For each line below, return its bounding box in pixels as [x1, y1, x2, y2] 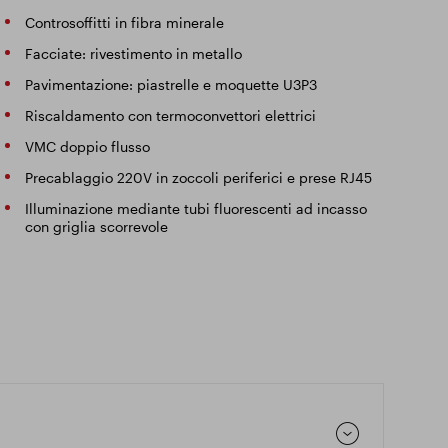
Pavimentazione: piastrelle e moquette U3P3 [25, 76, 318, 93]
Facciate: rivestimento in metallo [25, 45, 243, 62]
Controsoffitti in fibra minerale [25, 14, 225, 31]
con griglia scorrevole [25, 218, 169, 235]
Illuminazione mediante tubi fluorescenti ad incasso [25, 200, 368, 217]
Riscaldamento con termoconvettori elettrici [25, 107, 317, 124]
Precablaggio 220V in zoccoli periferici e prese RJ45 [25, 169, 373, 186]
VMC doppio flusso [25, 138, 151, 155]
